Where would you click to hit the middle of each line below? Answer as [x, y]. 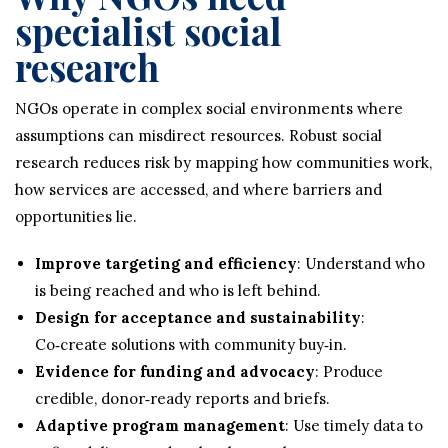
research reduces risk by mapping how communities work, [223, 162]
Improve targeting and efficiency [166, 263]
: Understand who [361, 263]
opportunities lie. [76, 216]
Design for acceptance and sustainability [198, 317]
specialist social [148, 30]
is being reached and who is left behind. [178, 290]
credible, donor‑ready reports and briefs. [182, 398]
